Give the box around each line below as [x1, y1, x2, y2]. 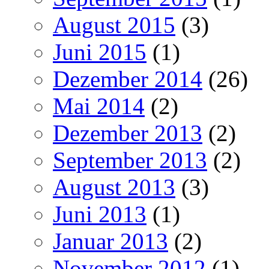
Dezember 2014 [53, 66, 202, 92]
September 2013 [53, 147, 207, 174]
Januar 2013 [53, 228, 168, 255]
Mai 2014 [53, 93, 145, 119]
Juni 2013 [53, 201, 147, 228]
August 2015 [53, 12, 175, 38]
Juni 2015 [53, 39, 147, 65]
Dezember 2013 [53, 120, 202, 147]
